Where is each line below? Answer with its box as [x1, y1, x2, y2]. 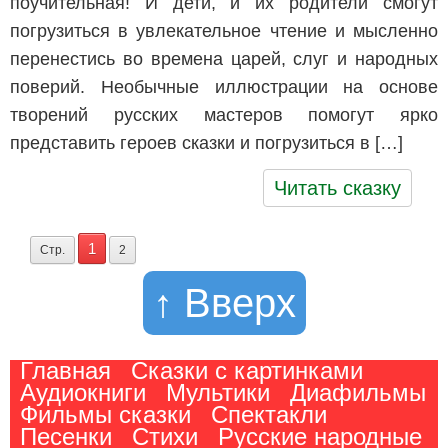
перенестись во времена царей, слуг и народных [10, 49, 438, 69]
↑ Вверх [152, 281, 296, 325]
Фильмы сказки [20, 401, 191, 428]
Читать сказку [274, 177, 402, 199]
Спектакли [211, 401, 327, 428]
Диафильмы [290, 379, 426, 406]
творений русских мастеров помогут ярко [10, 105, 438, 125]
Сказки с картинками [131, 357, 363, 384]
